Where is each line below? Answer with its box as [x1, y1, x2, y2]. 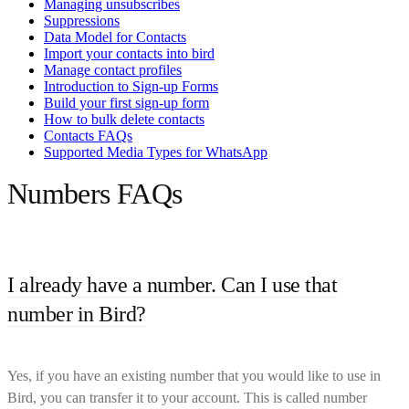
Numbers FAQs [7, 176, 183, 210]
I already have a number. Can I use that [7, 272, 338, 297]
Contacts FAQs [44, 127, 132, 143]
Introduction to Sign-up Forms [44, 78, 218, 94]
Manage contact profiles [44, 61, 182, 78]
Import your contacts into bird [44, 45, 215, 61]
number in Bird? [7, 301, 146, 326]
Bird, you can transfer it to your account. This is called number [7, 389, 367, 405]
